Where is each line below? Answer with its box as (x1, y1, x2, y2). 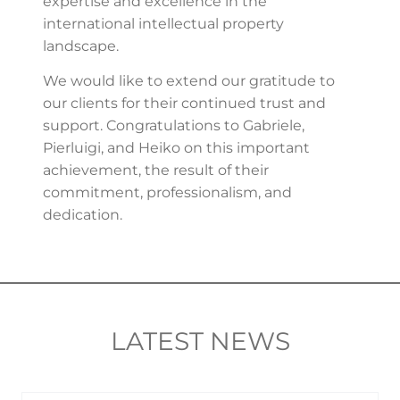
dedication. (43, 206, 122, 224)
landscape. (43, 37, 119, 54)
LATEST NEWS (110, 325, 290, 356)
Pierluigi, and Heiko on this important (43, 139, 310, 157)
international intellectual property (43, 14, 284, 32)
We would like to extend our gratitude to (43, 72, 335, 90)
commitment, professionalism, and (43, 184, 292, 202)
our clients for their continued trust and (43, 95, 326, 112)
